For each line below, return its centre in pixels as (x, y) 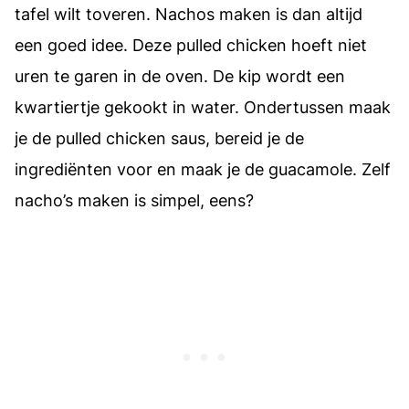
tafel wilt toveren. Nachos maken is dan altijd (189, 14)
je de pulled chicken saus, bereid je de (159, 138)
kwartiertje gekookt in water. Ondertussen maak (203, 107)
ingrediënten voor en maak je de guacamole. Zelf (203, 169)
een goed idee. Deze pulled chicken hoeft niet (191, 45)
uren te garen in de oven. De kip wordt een (180, 76)
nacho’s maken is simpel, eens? (134, 200)
